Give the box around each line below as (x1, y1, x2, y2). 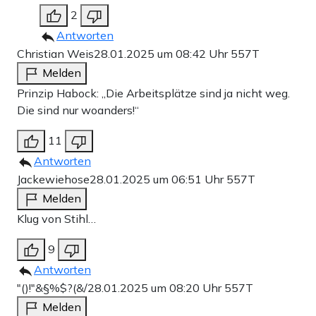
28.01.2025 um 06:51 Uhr (90, 171, 226, 186)
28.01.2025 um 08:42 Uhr (94, 46, 231, 61)
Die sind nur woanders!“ (17, 102, 139, 117)
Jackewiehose (17, 171, 90, 186)
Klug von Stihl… (17, 211, 96, 226)
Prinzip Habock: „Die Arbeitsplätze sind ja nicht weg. (17, 85, 290, 100)
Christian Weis (17, 46, 94, 61)
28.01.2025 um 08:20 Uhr (87, 280, 224, 295)
